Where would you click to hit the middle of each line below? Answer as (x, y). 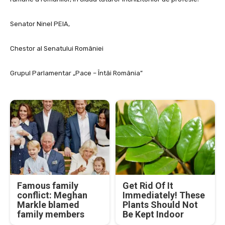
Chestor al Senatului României (57, 49)
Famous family (48, 185)
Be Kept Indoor (153, 214)
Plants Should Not (160, 204)
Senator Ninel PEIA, (40, 24)
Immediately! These (164, 195)
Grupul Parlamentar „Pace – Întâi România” (76, 73)
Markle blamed (48, 204)
